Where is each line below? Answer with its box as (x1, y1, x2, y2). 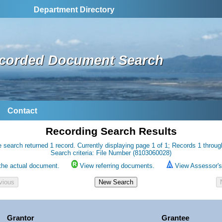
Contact (7, 107, 37, 115)
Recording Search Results (45, 125, 177, 138)
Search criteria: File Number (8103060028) (51, 149, 171, 157)
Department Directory (34, 5, 114, 14)
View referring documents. (79, 162, 155, 170)
